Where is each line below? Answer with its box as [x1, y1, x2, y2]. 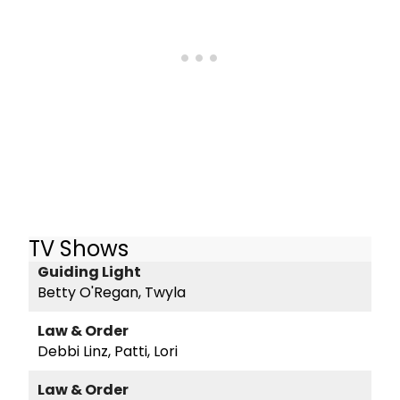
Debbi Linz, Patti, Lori [37, 341, 178, 362]
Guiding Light [37, 262, 141, 283]
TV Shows [29, 233, 129, 263]
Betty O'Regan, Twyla [37, 282, 186, 304]
